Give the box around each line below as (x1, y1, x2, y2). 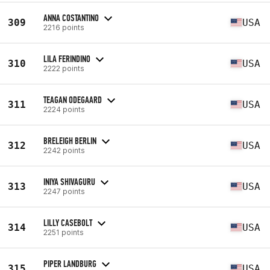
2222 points (43, 63, 84, 73)
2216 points (43, 22, 84, 32)
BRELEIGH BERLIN (43, 134, 96, 146)
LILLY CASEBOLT (43, 216, 92, 228)
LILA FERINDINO (43, 52, 90, 64)
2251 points (43, 227, 84, 237)
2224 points (43, 104, 85, 114)
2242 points (43, 145, 85, 155)
